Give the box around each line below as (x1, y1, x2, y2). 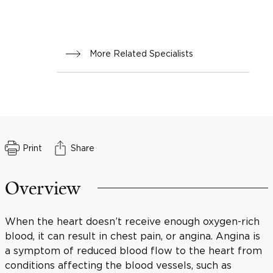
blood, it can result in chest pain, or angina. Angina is (5, 230, 260, 241)
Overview (5, 176, 80, 200)
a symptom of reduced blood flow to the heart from (5, 244, 262, 256)
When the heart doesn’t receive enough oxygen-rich (5, 215, 260, 227)
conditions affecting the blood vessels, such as (5, 259, 232, 271)
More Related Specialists (89, 48, 193, 58)
